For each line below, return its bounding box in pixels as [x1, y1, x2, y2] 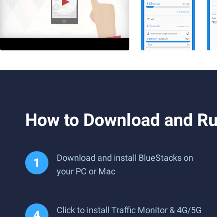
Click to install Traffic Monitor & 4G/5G [57, 205, 201, 215]
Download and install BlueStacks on [57, 153, 193, 163]
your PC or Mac [57, 166, 115, 176]
